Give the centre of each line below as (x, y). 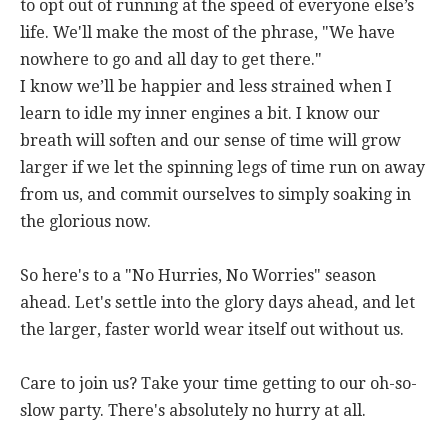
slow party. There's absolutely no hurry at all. (193, 411)
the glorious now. (85, 222)
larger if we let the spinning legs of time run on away (222, 168)
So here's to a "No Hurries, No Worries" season (198, 276)
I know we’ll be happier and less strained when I (206, 87)
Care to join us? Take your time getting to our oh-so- (218, 384)
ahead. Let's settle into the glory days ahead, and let (217, 303)
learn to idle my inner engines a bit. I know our (200, 114)
